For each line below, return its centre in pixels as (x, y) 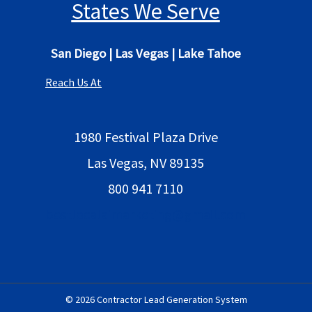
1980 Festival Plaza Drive (146, 136)
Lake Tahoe (209, 54)
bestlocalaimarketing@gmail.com (146, 214)
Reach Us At (73, 83)
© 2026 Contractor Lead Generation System (156, 299)
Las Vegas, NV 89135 (146, 162)
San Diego (78, 54)
